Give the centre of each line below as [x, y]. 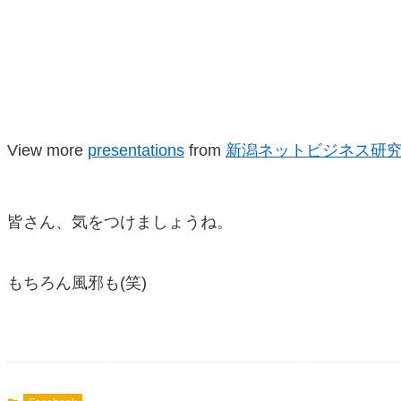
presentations [136, 150]
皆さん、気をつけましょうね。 [120, 222]
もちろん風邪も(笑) [77, 283]
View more [47, 150]
